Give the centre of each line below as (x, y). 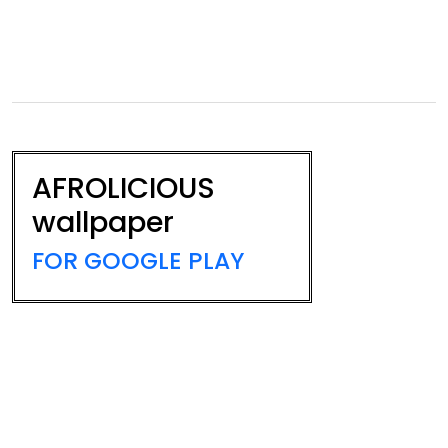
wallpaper (103, 222)
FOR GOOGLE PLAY (138, 260)
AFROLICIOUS (123, 188)
